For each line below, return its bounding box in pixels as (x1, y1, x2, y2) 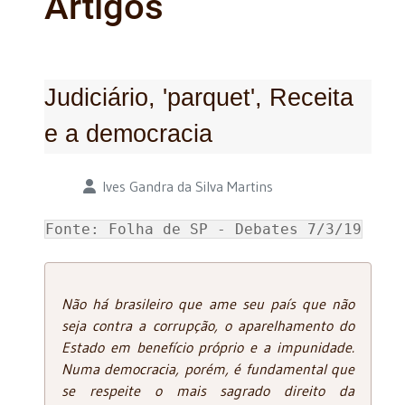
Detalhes (43, 175, 99, 194)
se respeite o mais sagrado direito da (61, 381, 354, 400)
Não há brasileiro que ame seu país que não (61, 294, 354, 313)
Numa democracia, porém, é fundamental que (61, 359, 354, 378)
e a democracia (44, 118, 212, 147)
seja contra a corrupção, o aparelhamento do (61, 316, 354, 334)
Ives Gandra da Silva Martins (102, 176, 273, 195)
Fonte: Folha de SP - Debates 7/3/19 (45, 220, 362, 238)
